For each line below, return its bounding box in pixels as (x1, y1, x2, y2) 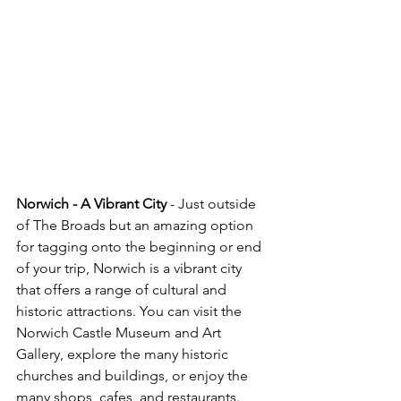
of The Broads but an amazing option (16, 217, 257, 235)
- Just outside (166, 195, 260, 213)
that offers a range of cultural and (16, 281, 230, 299)
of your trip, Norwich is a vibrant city (16, 260, 245, 277)
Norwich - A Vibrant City (16, 195, 166, 213)
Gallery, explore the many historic (16, 346, 232, 363)
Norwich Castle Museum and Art (16, 324, 225, 342)
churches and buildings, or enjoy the (16, 367, 252, 385)
